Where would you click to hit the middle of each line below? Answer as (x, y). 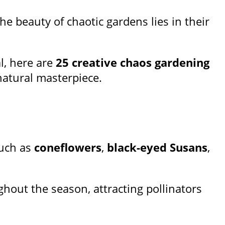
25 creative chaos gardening (133, 63)
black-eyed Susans (157, 147)
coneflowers (68, 147)
